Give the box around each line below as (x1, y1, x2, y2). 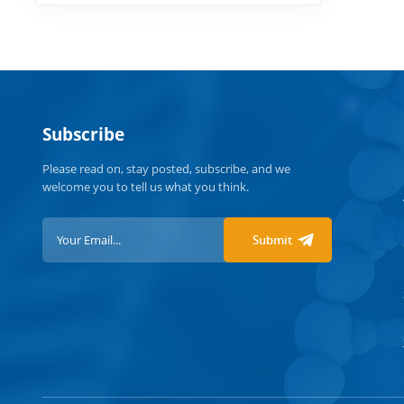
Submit (252, 231, 293, 248)
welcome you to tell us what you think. (42, 179, 250, 196)
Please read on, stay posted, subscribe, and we (42, 161, 291, 178)
